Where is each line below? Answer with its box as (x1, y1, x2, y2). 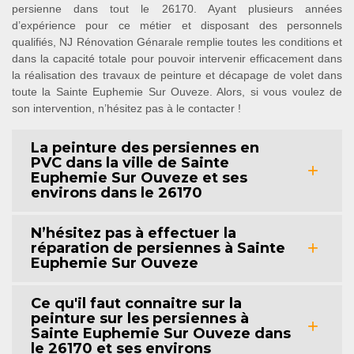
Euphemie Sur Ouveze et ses (31, 168, 247, 186)
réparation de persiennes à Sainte (31, 239, 285, 257)
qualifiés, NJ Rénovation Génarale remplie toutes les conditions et (12, 35, 342, 48)
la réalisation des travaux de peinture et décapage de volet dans (12, 68, 342, 81)
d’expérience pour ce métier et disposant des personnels (12, 18, 342, 32)
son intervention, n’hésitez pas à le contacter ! (12, 101, 241, 115)
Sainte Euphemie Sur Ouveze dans (31, 324, 291, 342)
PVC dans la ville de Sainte (31, 153, 229, 171)
